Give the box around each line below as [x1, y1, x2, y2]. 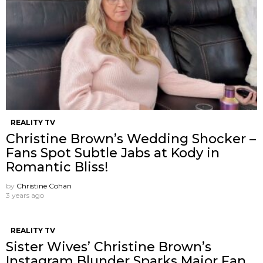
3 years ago [6, 190, 44, 200]
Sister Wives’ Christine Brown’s [6, 238, 211, 255]
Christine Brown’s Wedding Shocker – [6, 130, 256, 147]
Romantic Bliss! [6, 159, 108, 175]
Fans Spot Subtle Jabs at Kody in [6, 144, 220, 161]
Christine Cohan [16, 181, 72, 190]
